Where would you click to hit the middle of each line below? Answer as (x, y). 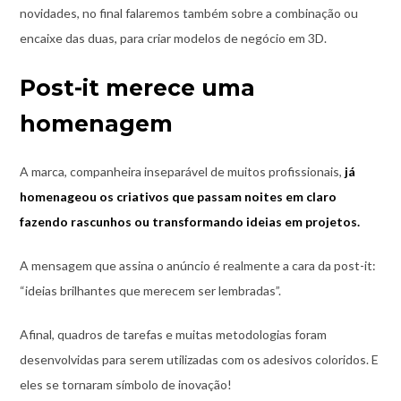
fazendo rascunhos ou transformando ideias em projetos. (189, 221)
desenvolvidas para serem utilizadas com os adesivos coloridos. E (199, 359)
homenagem (96, 123)
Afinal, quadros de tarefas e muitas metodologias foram (173, 334)
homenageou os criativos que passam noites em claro (178, 196)
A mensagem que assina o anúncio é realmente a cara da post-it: (197, 265)
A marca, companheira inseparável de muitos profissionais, (182, 171)
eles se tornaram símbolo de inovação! (125, 384)
